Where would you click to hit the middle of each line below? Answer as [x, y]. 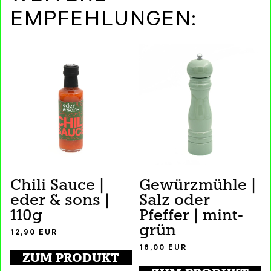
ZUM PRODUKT [71, 258]
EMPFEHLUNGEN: [103, 22]
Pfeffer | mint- [191, 215]
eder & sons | [60, 200]
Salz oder [175, 200]
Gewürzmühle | [198, 185]
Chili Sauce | [57, 185]
